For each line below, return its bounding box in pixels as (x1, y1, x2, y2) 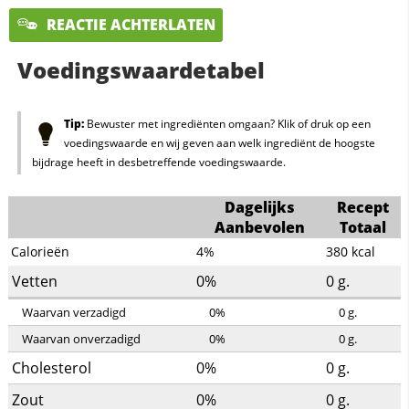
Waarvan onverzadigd (21, 330, 141, 348)
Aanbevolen (215, 217, 306, 238)
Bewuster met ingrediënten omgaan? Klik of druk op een (83, 116, 371, 132)
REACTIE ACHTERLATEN (43, 14, 215, 35)
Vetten (11, 271, 58, 292)
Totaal (339, 217, 386, 238)
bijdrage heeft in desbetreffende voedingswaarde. (31, 154, 286, 171)
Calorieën (11, 243, 70, 261)
